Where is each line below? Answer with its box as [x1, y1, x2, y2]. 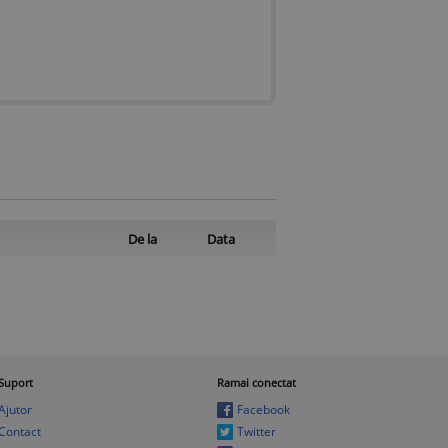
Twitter [236, 422, 276, 440]
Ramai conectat [216, 374, 296, 390]
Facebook [236, 400, 290, 418]
